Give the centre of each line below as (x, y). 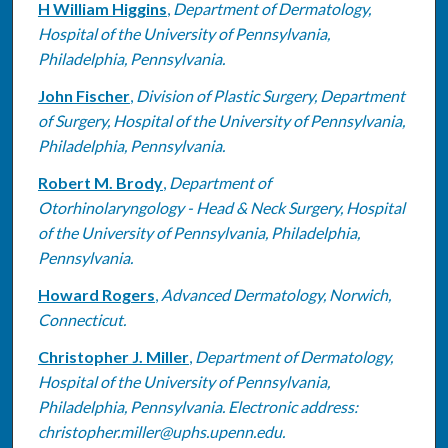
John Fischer (83, 95)
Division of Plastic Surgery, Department (270, 95)
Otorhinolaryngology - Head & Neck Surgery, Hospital (221, 207)
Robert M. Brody (100, 182)
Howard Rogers (96, 294)
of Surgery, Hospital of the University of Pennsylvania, (221, 120)
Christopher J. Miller (113, 356)
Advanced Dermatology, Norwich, (275, 294)
